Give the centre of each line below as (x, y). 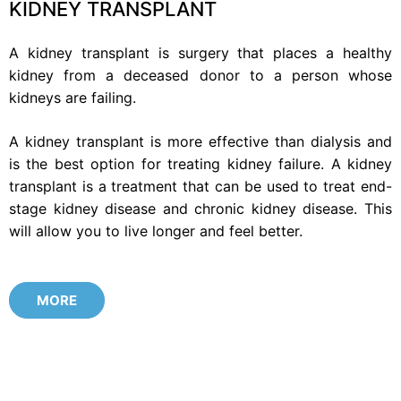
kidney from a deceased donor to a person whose (200, 75)
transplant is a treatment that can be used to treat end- (200, 186)
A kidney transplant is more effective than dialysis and (200, 141)
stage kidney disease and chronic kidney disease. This (200, 208)
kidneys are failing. (73, 97)
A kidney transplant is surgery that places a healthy (200, 52)
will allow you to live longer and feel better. (156, 230)
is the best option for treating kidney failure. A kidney (200, 163)
